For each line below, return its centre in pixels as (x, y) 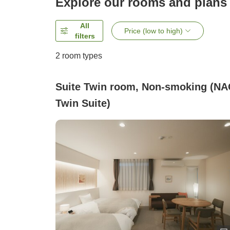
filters (85, 36)
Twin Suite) (83, 103)
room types (81, 56)
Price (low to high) (154, 31)
